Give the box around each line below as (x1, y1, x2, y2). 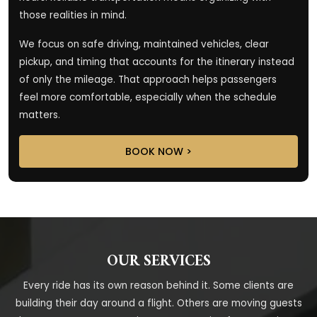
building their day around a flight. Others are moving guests (15, 296, 302, 310)
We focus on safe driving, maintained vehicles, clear (19, 37, 269, 51)
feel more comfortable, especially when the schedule (19, 90, 277, 104)
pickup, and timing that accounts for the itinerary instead (19, 54, 294, 69)
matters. (19, 108, 60, 122)
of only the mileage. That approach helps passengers (19, 72, 277, 86)
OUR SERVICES (106, 247, 211, 275)
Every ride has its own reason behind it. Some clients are (23, 278, 294, 292)
